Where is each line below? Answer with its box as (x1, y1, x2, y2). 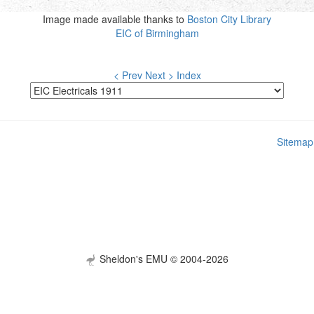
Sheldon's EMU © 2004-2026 (97, 251, 228, 266)
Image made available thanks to (43, 11, 187, 26)
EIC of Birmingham (115, 25, 199, 40)
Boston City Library (187, 11, 271, 26)
